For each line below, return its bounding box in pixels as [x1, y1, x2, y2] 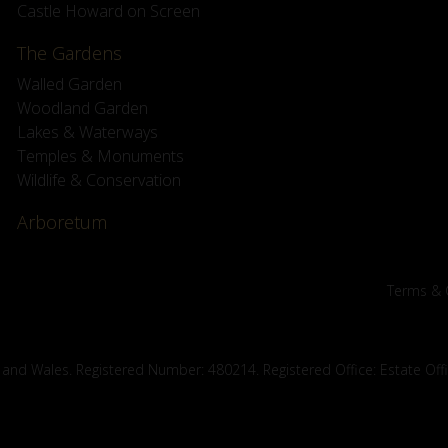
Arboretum [17, 209, 108, 234]
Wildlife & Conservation [17, 168, 182, 191]
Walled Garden [17, 72, 123, 95]
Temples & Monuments [17, 144, 185, 167]
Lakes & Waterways [17, 120, 159, 143]
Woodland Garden [17, 96, 149, 119]
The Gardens [17, 40, 123, 65]
